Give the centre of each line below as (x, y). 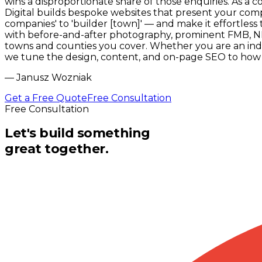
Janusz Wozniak (54, 77)
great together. (57, 149)
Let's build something (77, 133)
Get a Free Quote (46, 98)
